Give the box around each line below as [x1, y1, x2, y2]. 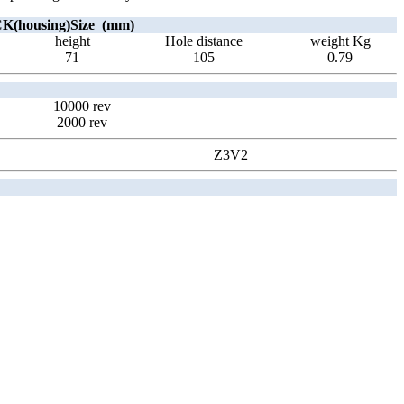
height [54, 33, 90, 50]
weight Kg [309, 33, 371, 50]
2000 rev [57, 115, 107, 131]
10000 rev [53, 98, 111, 115]
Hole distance [164, 33, 243, 50]
